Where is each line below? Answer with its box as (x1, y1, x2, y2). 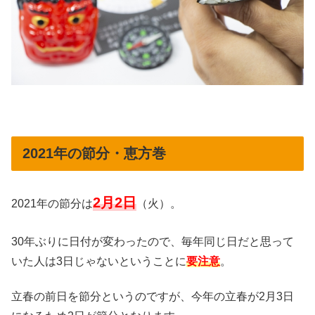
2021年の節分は (11, 198, 93, 210)
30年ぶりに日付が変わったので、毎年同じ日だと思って (11, 235, 294, 247)
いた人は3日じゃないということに (11, 255, 186, 267)
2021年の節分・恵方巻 (22, 145, 166, 161)
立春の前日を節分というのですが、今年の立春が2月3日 (11, 290, 294, 302)
